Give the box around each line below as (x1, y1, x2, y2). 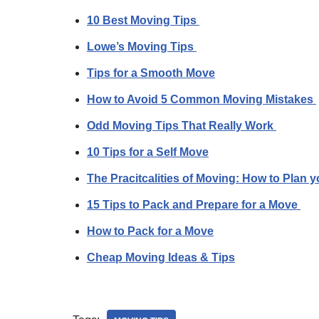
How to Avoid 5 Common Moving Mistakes (87, 93, 316, 105)
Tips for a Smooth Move (87, 66, 215, 79)
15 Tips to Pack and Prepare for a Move (87, 198, 300, 211)
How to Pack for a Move (87, 224, 214, 237)
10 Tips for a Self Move (87, 145, 209, 158)
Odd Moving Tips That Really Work (87, 119, 276, 132)
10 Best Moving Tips (87, 14, 199, 26)
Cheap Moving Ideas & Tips (87, 251, 235, 263)
